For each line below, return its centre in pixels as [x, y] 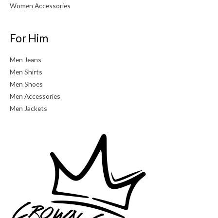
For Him [29, 38]
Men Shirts [26, 72]
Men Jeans [26, 60]
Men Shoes [26, 84]
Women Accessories [40, 5]
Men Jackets [28, 109]
